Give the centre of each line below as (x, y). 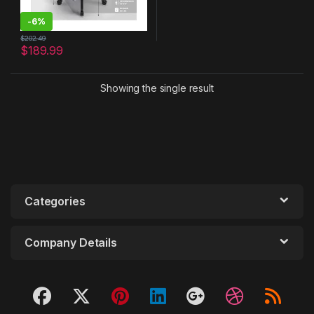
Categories (55, 202)
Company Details (71, 243)
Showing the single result (157, 88)
